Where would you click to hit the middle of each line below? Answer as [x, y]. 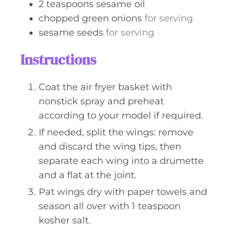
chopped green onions [90, 18]
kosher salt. [65, 220]
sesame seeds [71, 33]
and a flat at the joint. [88, 175]
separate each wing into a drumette [121, 161]
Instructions [58, 60]
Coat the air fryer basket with [105, 87]
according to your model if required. [121, 116]
